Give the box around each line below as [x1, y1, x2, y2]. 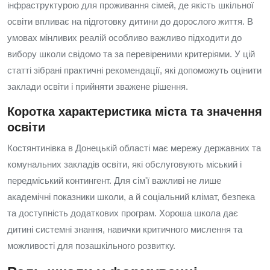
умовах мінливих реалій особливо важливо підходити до [7, 33, 242, 43]
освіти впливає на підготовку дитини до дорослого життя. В [7, 16, 253, 27]
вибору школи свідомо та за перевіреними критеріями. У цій [7, 49, 255, 59]
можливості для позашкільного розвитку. [7, 240, 175, 251]
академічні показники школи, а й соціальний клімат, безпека [7, 192, 255, 202]
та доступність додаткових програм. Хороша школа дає [7, 208, 238, 218]
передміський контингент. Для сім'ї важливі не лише [7, 175, 221, 186]
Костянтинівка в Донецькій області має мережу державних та [7, 143, 261, 153]
